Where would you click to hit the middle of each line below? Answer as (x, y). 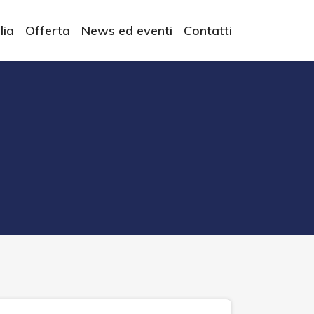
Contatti (208, 30)
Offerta (48, 30)
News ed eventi (127, 30)
